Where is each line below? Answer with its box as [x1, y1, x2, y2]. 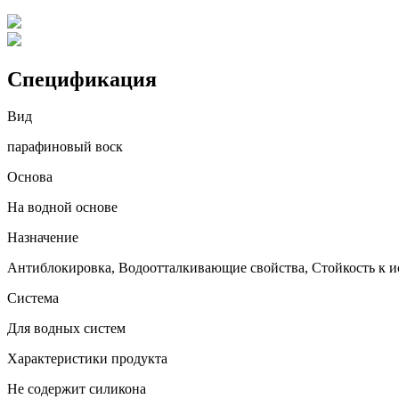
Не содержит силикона [7, 381, 146, 397]
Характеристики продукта [7, 351, 167, 367]
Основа [7, 169, 53, 185]
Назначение [7, 230, 78, 246]
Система [7, 290, 59, 306]
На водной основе [7, 199, 118, 216]
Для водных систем [7, 321, 126, 337]
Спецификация [7, 67, 157, 91]
